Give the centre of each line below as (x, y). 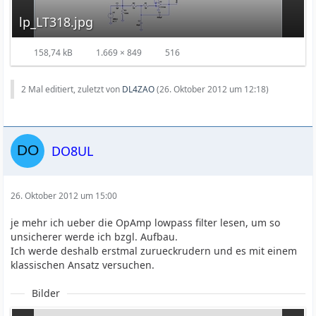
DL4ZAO (139, 89)
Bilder (46, 293)
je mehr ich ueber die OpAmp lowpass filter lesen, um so (146, 223)
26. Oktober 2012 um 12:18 (213, 89)
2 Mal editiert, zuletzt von (72, 89)
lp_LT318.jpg (56, 22)
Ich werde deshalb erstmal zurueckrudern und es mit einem (154, 251)
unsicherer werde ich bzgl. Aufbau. (95, 237)
